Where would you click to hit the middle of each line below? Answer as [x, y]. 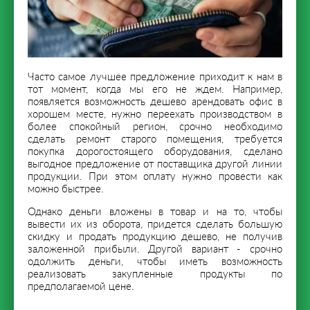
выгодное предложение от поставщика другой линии [155, 164]
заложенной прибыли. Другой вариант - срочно [155, 249]
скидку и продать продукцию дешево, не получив [155, 237]
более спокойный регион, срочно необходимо [155, 127]
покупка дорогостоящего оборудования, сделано [155, 152]
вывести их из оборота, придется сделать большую [155, 224]
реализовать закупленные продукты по [155, 274]
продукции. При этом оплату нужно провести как [155, 176]
